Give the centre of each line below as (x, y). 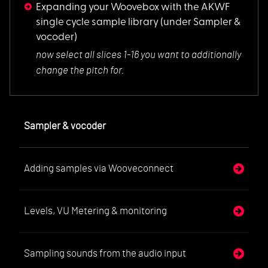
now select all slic (74, 55)
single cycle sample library (98, 23)
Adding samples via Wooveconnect (99, 168)
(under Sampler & (200, 23)
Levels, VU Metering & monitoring (95, 211)
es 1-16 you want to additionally (176, 55)
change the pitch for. (80, 71)
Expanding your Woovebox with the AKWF (133, 8)
